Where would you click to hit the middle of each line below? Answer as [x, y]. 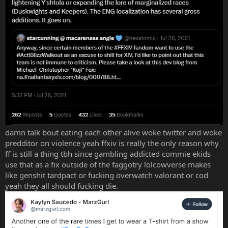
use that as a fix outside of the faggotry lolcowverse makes [108, 164]
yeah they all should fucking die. [62, 186]
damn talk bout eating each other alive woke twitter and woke [113, 132]
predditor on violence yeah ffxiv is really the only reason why [112, 143]
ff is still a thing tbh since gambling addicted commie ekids [108, 153]
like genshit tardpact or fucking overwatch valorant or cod [107, 175]
